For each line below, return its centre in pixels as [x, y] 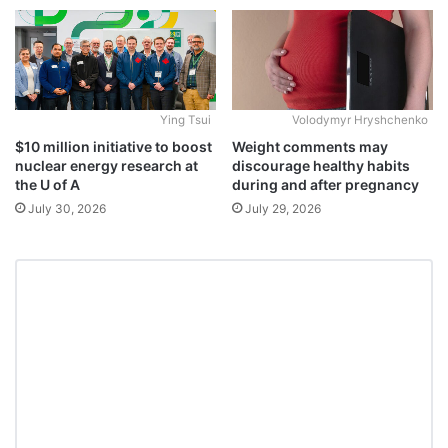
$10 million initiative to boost [113, 147]
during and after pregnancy [325, 185]
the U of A [47, 185]
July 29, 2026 [283, 209]
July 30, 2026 [67, 209]
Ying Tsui [185, 120]
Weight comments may [310, 147]
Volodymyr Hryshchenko [360, 120]
